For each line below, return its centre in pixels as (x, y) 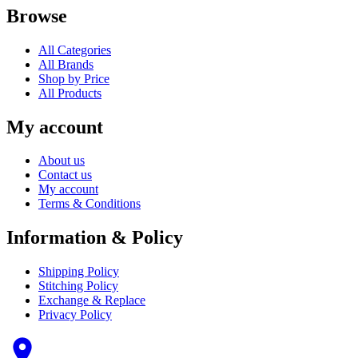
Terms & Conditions (89, 204)
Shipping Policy (79, 272)
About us (62, 161)
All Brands (66, 64)
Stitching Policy (78, 286)
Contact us (65, 175)
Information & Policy (95, 238)
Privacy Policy (75, 315)
